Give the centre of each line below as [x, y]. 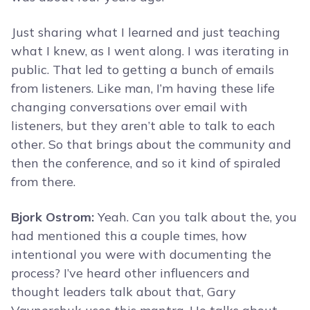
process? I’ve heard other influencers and [130, 273]
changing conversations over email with [129, 107]
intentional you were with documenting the [141, 255]
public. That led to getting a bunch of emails [143, 70]
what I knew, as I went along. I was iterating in [150, 51]
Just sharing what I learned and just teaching [146, 33]
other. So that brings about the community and [151, 145]
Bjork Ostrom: [53, 217]
